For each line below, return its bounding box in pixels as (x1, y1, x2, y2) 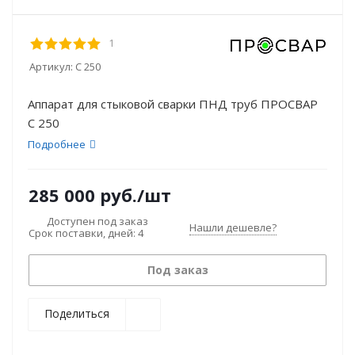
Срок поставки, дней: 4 (29, 226, 143, 240)
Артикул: (29, 59, 73, 74)
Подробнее (28, 137, 86, 151)
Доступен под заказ (47, 214, 148, 228)
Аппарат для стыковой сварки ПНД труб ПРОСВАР (28, 96, 318, 112)
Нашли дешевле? (189, 220, 277, 235)
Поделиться (44, 306, 109, 321)
